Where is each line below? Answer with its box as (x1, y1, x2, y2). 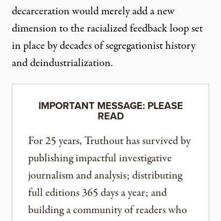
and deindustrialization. (12, 55, 113, 71)
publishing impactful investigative (28, 150, 172, 166)
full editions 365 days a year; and (28, 184, 167, 201)
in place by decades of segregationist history (12, 37, 195, 54)
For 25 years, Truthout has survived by (28, 133, 190, 149)
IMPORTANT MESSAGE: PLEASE (38, 98, 183, 112)
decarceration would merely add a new (12, 3, 175, 19)
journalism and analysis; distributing (28, 167, 182, 184)
